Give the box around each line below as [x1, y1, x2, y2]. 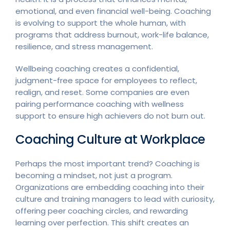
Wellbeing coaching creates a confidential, [15, 63, 179, 74]
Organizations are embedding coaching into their [15, 181, 204, 193]
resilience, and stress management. [15, 41, 153, 52]
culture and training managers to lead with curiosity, [15, 193, 215, 204]
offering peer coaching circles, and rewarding [15, 205, 188, 216]
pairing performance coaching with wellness [15, 98, 184, 109]
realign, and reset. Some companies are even [15, 86, 189, 98]
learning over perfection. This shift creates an [15, 217, 189, 228]
